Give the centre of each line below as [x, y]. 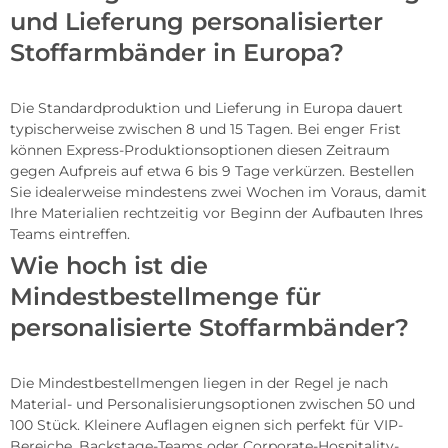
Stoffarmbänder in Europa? [177, 53]
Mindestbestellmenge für [165, 297]
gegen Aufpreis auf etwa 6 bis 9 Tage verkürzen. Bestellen [212, 171]
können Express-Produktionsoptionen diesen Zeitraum [200, 150]
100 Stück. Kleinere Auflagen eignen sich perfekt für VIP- [206, 425]
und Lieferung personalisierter [196, 22]
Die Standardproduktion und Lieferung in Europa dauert [206, 108]
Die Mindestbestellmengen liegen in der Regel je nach [199, 383]
